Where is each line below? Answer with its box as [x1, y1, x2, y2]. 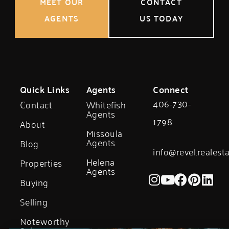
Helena [86, 153, 115, 170]
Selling [19, 193, 48, 210]
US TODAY [140, 11, 183, 26]
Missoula [86, 125, 123, 142]
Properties [19, 154, 62, 171]
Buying [19, 174, 49, 191]
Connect [153, 81, 189, 98]
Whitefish [86, 96, 126, 113]
